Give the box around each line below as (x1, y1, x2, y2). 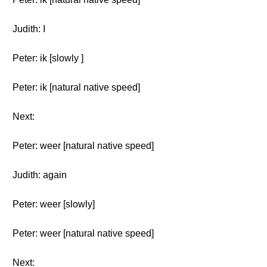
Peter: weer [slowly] (13, 199, 95, 209)
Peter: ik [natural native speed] (13, 82, 140, 92)
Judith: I (13, 24, 45, 34)
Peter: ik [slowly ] (13, 53, 83, 63)
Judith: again (13, 170, 67, 180)
